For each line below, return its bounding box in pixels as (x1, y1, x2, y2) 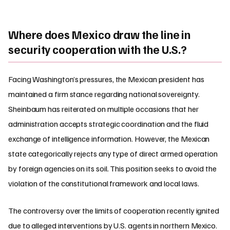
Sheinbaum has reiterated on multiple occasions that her (8, 103, 199, 114)
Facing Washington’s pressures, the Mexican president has (8, 73, 204, 84)
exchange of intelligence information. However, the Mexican (8, 133, 210, 144)
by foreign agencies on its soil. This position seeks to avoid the (8, 163, 217, 174)
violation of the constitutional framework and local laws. (8, 178, 199, 188)
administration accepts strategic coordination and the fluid (8, 118, 209, 129)
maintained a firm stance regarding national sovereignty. (8, 88, 200, 99)
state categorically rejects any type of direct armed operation (8, 148, 218, 159)
